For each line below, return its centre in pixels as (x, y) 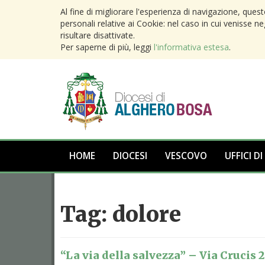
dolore (147, 214)
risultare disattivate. (98, 35)
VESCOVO (186, 156)
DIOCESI (130, 156)
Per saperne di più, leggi (107, 47)
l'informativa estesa (191, 47)
